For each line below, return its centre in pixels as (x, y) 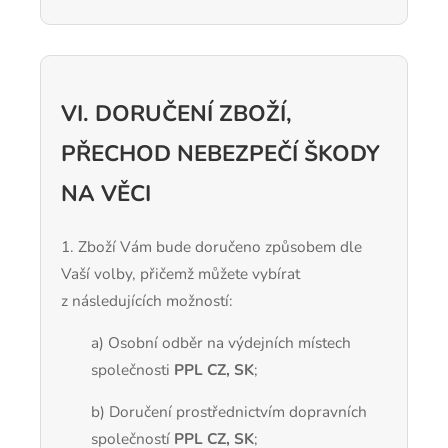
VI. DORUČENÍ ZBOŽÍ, (176, 114)
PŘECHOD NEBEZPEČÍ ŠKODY (220, 154)
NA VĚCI (106, 194)
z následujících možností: (147, 300)
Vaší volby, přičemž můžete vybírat (180, 273)
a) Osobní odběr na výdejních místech (221, 343)
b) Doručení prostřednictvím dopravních (229, 412)
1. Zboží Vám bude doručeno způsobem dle (211, 246)
